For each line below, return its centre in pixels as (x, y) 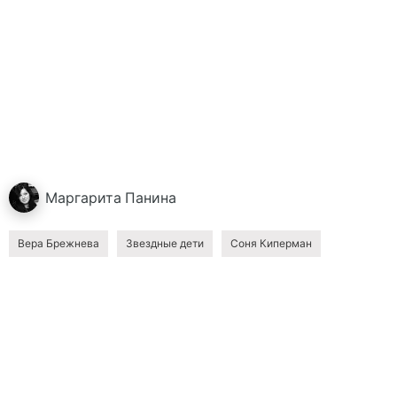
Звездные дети (165, 243)
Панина (151, 198)
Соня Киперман (271, 243)
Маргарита (83, 198)
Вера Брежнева (58, 243)
